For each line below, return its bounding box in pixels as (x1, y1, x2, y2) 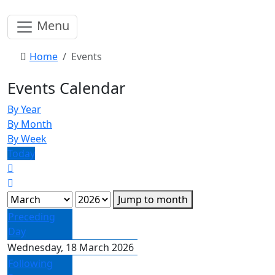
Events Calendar (7, 77, 125, 98)
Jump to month (118, 193, 188, 206)
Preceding (8, 210, 55, 223)
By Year (7, 103, 41, 116)
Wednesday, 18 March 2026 (7, 241, 134, 254)
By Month (7, 117, 52, 131)
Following (8, 257, 53, 270)
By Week (7, 132, 47, 145)
